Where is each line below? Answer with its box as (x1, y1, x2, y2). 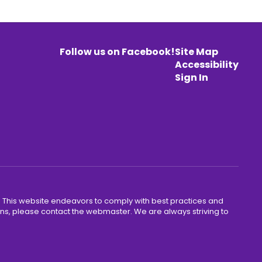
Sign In (174, 71, 208, 84)
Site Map (174, 45, 218, 58)
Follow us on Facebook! (59, 45, 175, 58)
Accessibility (174, 58, 239, 71)
